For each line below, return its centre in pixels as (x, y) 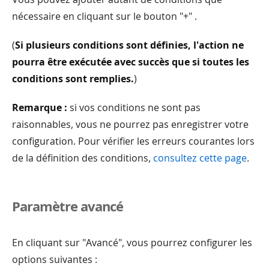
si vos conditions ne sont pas (134, 108)
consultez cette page (200, 158)
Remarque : (40, 108)
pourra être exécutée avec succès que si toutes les (131, 62)
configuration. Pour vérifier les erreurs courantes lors (133, 141)
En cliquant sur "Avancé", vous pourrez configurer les (132, 243)
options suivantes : (55, 260)
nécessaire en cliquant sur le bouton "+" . (104, 17)
